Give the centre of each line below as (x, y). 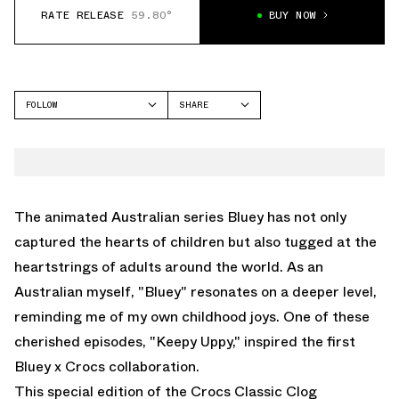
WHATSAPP (202, 177)
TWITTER (199, 154)
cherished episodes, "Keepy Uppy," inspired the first (185, 341)
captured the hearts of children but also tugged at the (195, 241)
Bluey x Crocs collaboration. (107, 366)
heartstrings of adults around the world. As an (169, 266)
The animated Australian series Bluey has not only (180, 216)
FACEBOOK (201, 131)
